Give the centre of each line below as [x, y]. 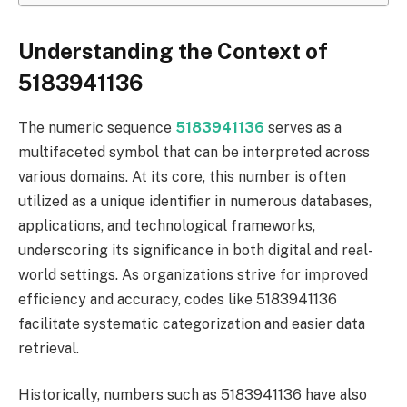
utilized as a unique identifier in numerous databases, [195, 201]
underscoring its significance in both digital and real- [196, 250]
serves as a [303, 127]
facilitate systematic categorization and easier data [192, 323]
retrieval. [49, 348]
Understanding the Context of [173, 50]
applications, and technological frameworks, [167, 225]
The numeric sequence [97, 127]
